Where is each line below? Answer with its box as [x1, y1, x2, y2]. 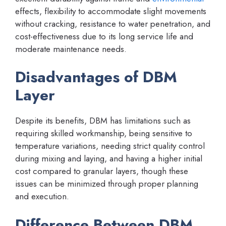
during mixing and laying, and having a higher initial [15, 152, 202, 165]
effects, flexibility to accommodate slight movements [15, 5, 206, 17]
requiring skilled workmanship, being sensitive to [15, 127, 192, 140]
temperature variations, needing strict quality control [15, 140, 205, 152]
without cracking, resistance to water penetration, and [15, 17, 210, 30]
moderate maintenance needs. [15, 42, 127, 55]
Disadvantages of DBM [15, 66, 177, 88]
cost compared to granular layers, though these [15, 165, 188, 178]
